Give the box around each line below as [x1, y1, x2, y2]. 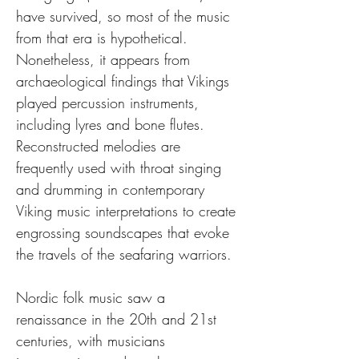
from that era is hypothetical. [16, 28, 192, 47]
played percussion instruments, [16, 93, 204, 112]
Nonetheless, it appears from [16, 50, 195, 69]
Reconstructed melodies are [16, 136, 185, 155]
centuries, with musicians [16, 331, 170, 350]
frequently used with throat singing [16, 158, 226, 177]
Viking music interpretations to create [16, 201, 240, 220]
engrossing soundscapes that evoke [16, 223, 234, 242]
